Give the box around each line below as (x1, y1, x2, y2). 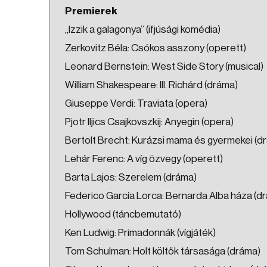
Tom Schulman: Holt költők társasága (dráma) (65, 246, 260, 256)
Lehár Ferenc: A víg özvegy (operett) (65, 154, 223, 164)
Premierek (65, 6, 117, 16)
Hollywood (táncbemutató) (65, 209, 181, 219)
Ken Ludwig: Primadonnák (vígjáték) (65, 228, 216, 238)
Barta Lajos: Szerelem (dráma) (65, 172, 197, 182)
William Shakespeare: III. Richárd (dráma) (65, 80, 238, 90)
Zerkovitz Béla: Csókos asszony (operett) (65, 43, 246, 53)
